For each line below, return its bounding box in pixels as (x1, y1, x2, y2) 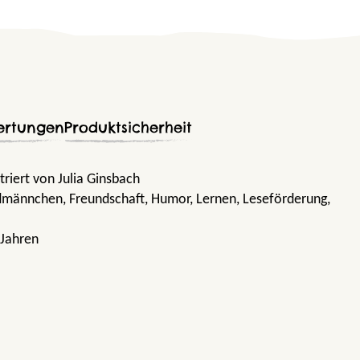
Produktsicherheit (64, 117, 192, 137)
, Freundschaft (63, 191, 145, 207)
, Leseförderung (236, 191, 327, 207)
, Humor (145, 191, 190, 207)
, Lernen (190, 191, 236, 207)
